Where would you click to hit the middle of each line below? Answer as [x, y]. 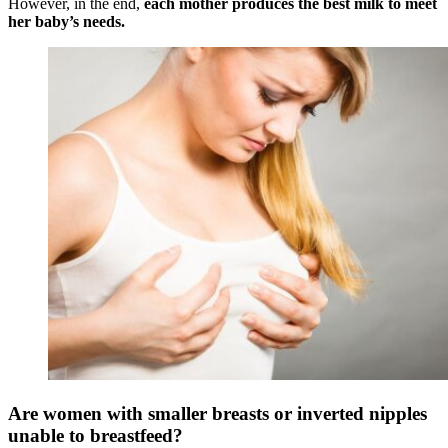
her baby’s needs [64, 21]
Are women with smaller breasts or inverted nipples [217, 413]
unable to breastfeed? [95, 435]
